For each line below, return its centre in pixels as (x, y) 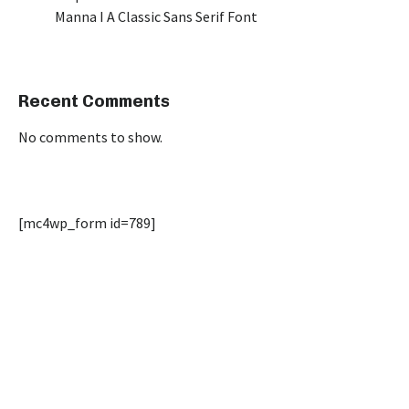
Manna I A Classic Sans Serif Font (156, 16)
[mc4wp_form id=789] (87, 223)
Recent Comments (94, 101)
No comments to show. (90, 137)
